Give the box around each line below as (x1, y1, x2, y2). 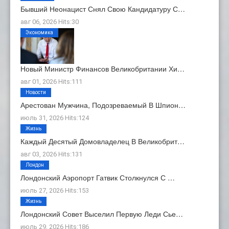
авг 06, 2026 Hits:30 (20, 17, 79, 26)
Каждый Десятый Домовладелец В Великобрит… (20, 135, 185, 146)
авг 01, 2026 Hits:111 (20, 77, 82, 85)
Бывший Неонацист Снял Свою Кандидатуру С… (20, 3, 185, 14)
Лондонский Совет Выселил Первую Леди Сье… (20, 208, 183, 219)
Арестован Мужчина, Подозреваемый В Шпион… (20, 99, 186, 110)
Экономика (26, 29, 53, 35)
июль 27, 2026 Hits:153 (20, 186, 89, 194)
